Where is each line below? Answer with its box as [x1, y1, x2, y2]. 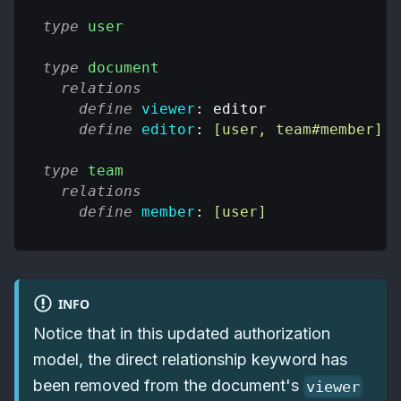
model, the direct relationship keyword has [33, 350, 347, 369]
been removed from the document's [33, 376, 303, 395]
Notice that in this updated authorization [33, 324, 330, 343]
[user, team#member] [213, 120, 383, 138]
